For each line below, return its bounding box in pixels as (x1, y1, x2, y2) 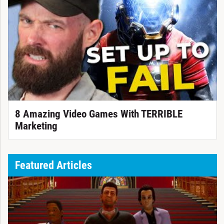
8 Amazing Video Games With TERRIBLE (14, 107, 182, 120)
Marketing (14, 119, 57, 132)
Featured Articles (14, 158, 92, 172)
